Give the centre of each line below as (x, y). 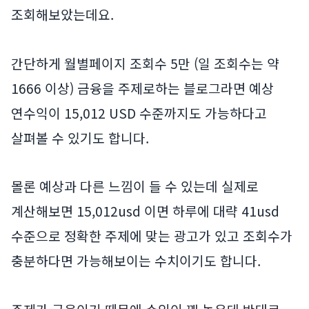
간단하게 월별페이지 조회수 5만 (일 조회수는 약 (145, 63)
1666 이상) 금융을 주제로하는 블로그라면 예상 (142, 88)
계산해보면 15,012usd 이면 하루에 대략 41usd (145, 211)
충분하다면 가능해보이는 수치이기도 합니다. (136, 261)
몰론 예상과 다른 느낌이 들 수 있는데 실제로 (135, 187)
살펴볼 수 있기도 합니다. (80, 138)
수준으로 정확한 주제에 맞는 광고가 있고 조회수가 (152, 236)
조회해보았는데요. (62, 15)
